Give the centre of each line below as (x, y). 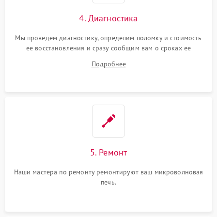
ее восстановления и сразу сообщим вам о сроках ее (108, 48)
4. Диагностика (108, 18)
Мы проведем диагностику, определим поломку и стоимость (108, 38)
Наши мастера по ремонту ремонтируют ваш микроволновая (108, 172)
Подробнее (108, 64)
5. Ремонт (108, 152)
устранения (108, 58)
